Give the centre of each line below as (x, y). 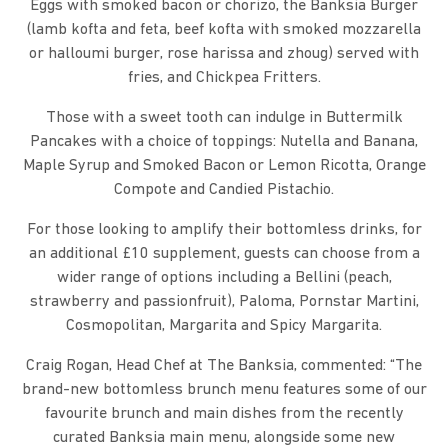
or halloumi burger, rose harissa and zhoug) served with (224, 54)
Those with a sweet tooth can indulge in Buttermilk (224, 118)
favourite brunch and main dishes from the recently (224, 414)
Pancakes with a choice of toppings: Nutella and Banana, (224, 142)
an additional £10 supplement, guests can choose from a (224, 254)
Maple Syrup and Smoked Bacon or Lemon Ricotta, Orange (224, 166)
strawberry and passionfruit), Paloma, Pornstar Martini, (224, 302)
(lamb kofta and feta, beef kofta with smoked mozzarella (224, 30)
